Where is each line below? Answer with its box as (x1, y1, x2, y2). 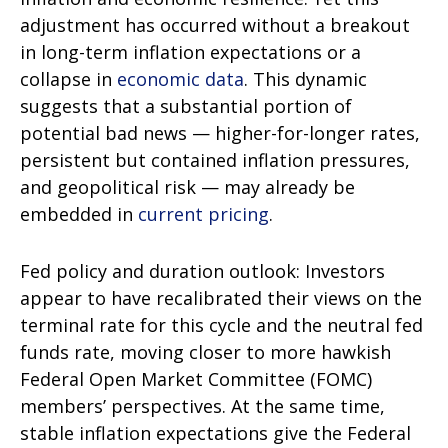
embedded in (20, 202, 138, 226)
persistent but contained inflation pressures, (20, 148, 410, 172)
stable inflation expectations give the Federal (20, 421, 411, 445)
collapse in (20, 67, 117, 91)
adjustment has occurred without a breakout (20, 13, 410, 37)
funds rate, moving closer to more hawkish (20, 340, 391, 364)
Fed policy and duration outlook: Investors (20, 259, 385, 283)
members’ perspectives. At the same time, (20, 394, 385, 418)
